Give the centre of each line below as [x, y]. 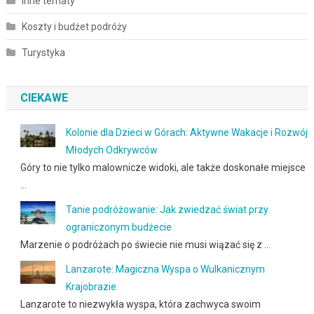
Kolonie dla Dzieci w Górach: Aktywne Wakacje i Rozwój [186, 132]
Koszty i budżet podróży [74, 26]
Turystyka [43, 52]
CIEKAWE [44, 97]
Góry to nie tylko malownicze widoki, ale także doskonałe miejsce [163, 167]
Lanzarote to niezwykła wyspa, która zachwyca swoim [140, 304]
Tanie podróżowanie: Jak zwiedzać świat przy [167, 209]
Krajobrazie [91, 286]
